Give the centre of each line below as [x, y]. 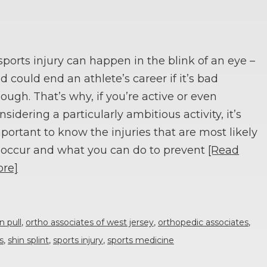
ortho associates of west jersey [90, 222]
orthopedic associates [203, 222]
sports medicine [141, 240]
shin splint [28, 240]
